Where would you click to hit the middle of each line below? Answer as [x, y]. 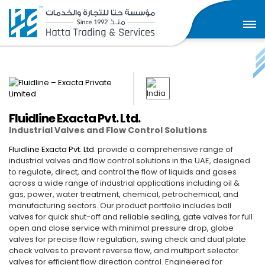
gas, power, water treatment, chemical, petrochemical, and [124, 194]
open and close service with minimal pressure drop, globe [121, 228]
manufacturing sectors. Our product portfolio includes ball [120, 206]
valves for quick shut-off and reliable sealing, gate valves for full [131, 217]
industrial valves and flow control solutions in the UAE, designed [130, 161]
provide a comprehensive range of [164, 149]
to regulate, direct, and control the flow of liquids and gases [123, 172]
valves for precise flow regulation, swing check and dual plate [127, 239]
